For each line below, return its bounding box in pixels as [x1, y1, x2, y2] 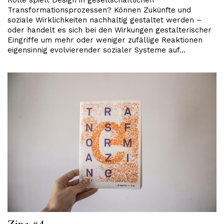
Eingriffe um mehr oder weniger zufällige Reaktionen [7, 35, 202, 45]
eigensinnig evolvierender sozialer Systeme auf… [7, 45, 185, 55]
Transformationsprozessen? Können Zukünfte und [7, 5, 191, 15]
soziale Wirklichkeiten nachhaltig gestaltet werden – [7, 15, 201, 25]
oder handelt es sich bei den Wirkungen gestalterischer [7, 25, 211, 35]
